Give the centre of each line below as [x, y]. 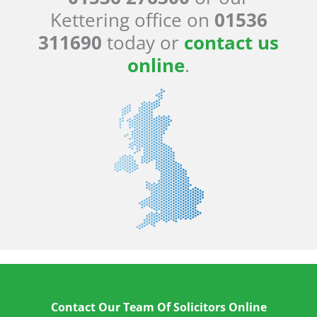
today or [143, 42]
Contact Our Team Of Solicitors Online [158, 306]
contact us [231, 42]
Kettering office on [132, 19]
